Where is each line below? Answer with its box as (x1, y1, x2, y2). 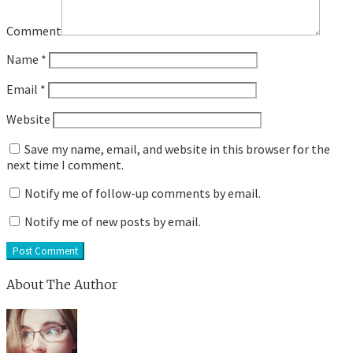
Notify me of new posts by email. (24, 213, 201, 229)
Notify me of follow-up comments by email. (24, 184, 261, 201)
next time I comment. (6, 156, 124, 173)
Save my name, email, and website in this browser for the (24, 140, 330, 157)
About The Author (6, 277, 117, 293)
